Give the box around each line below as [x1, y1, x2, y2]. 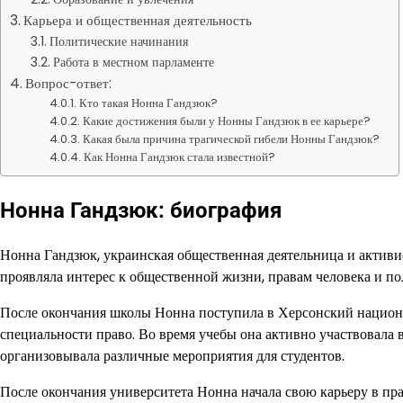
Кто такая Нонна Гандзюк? [79, 94, 219, 112]
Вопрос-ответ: [25, 74, 112, 93]
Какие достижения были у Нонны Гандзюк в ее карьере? [83, 112, 372, 130]
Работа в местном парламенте [52, 53, 214, 71]
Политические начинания [49, 32, 188, 50]
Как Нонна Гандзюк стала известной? [84, 148, 276, 166]
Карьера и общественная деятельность [23, 11, 253, 30]
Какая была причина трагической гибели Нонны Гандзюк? [83, 130, 381, 148]
